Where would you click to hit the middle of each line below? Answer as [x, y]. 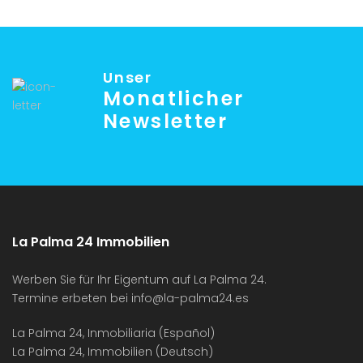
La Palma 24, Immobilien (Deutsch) [113, 352]
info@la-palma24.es [192, 298]
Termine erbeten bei [72, 298]
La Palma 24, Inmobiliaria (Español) [113, 333]
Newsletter [165, 121]
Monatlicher [174, 98]
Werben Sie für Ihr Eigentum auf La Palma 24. [139, 280]
